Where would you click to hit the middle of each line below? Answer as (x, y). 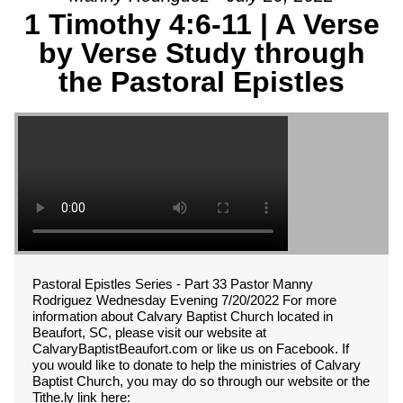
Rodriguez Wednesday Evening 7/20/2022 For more (184, 300)
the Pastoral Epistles (201, 82)
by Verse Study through (201, 53)
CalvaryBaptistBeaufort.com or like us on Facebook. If (191, 349)
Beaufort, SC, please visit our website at (149, 332)
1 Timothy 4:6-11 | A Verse (201, 24)
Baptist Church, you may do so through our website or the (201, 381)
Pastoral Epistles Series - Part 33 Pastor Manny (173, 284)
